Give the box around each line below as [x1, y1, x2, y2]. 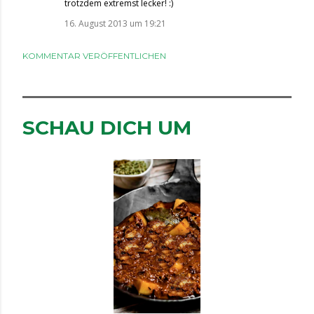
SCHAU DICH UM [22, 116, 191, 139]
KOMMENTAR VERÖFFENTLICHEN [22, 50, 166, 61]
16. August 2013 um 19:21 [64, 18, 166, 29]
